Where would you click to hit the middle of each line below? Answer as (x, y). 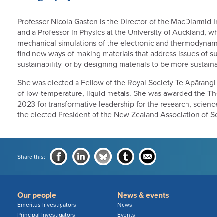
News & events (143, 195)
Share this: (31, 157)
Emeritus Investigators (46, 205)
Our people (37, 195)
